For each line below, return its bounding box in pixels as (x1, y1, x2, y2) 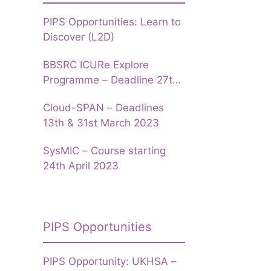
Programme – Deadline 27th (43, 74, 178, 86)
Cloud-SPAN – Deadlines (43, 102, 164, 114)
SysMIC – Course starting (43, 145, 166, 157)
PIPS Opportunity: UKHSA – (43, 255, 177, 267)
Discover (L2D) (43, 31, 114, 43)
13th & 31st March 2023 (43, 117, 159, 129)
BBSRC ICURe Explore (43, 59, 149, 71)
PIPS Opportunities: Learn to (43, 16, 181, 28)
